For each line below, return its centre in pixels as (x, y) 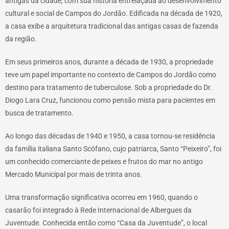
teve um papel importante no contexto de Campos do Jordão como (111, 74)
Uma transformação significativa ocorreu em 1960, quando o (101, 197)
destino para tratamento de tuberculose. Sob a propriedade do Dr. (109, 87)
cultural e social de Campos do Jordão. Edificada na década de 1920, (114, 13)
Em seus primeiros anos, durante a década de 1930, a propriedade (109, 62)
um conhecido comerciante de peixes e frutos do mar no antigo (104, 161)
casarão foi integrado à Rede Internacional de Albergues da (98, 210)
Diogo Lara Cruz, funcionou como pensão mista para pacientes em (110, 100)
